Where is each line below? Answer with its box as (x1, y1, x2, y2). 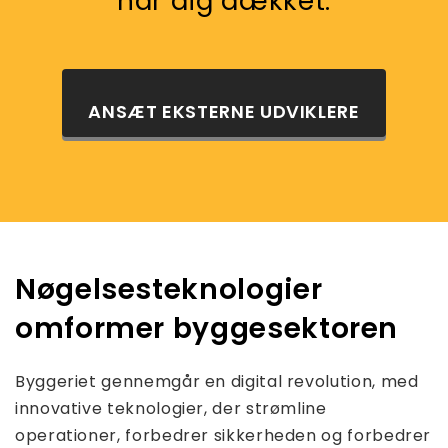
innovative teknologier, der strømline (15, 396, 327, 420)
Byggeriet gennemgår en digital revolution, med (15, 369, 419, 393)
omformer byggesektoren (15, 308, 399, 348)
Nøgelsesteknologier (15, 269, 323, 309)
